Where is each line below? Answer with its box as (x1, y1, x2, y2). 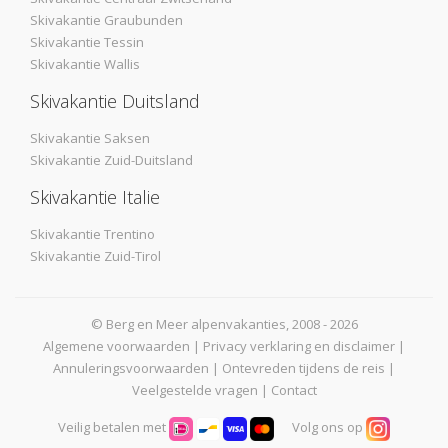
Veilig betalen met (57, 418, 169, 437)
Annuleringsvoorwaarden (53, 359, 209, 378)
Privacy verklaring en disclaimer (203, 337, 395, 356)
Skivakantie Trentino (30, 225, 155, 244)
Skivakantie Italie (30, 185, 160, 210)
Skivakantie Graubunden (30, 11, 183, 30)
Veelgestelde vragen (131, 381, 258, 400)
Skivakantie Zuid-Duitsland (30, 151, 193, 170)
